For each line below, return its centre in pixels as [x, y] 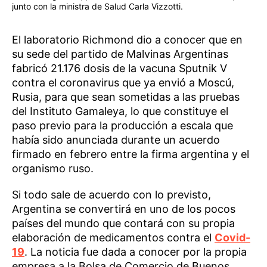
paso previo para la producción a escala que [122, 125]
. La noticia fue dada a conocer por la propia [136, 252]
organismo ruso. [53, 168]
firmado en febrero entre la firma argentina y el [131, 154]
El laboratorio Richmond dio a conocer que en [127, 39]
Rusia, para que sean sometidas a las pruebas [126, 97]
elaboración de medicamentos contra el [113, 237]
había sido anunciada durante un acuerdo [116, 139]
